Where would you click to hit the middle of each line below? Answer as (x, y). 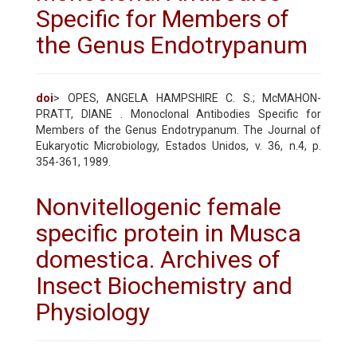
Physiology (93, 312)
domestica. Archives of (158, 259)
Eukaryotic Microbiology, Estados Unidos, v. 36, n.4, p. (178, 145)
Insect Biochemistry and (164, 285)
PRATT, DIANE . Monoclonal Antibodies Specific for (178, 114)
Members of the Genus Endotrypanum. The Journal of (178, 129)
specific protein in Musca (169, 233)
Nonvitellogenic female (159, 206)
